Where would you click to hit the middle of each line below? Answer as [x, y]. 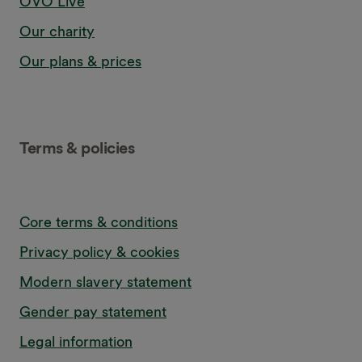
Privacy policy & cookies [99, 251]
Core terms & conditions [99, 221]
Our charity [57, 32]
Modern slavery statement [105, 281]
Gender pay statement [93, 311]
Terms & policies [77, 147]
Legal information [76, 341]
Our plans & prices [80, 61]
